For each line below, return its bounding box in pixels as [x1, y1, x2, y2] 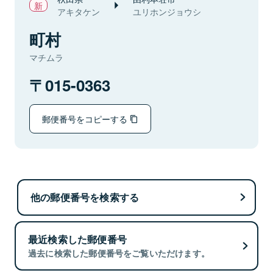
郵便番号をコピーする [42, 112, 130, 125]
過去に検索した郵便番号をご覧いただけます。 [28, 247, 210, 260]
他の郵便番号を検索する [30, 190, 140, 204]
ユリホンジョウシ [133, 5, 201, 18]
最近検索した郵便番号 [28, 232, 127, 247]
